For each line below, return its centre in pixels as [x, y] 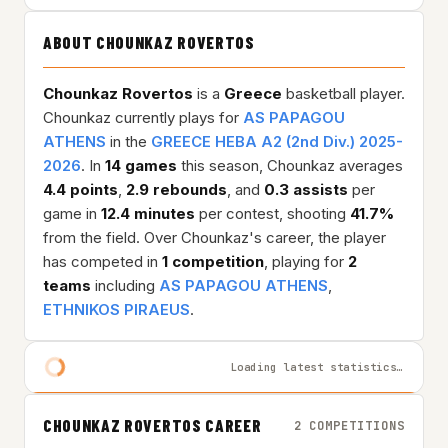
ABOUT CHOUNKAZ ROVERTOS [149, 42]
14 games [141, 165]
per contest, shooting [272, 213]
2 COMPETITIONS [349, 425]
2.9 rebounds [176, 189]
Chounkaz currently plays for [143, 117]
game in [72, 213]
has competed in [102, 261]
